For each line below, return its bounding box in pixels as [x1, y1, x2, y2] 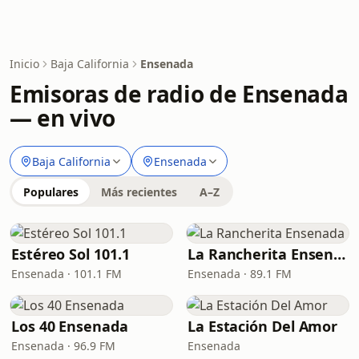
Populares [23, 184, 79, 200]
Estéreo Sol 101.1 [11, 244, 130, 264]
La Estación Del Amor [188, 317, 338, 336]
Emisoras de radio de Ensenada [10, 79, 349, 109]
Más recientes [101, 184, 177, 200]
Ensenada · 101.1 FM [11, 266, 122, 281]
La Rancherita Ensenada [333, 244, 346, 264]
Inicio [10, 56, 39, 71]
